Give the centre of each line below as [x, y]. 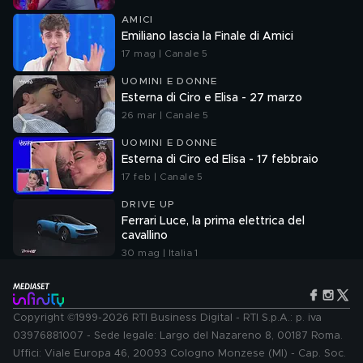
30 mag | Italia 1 [160, 253]
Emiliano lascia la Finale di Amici [207, 36]
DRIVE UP [148, 204]
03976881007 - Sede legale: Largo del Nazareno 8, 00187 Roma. [178, 336]
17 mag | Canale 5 [165, 53]
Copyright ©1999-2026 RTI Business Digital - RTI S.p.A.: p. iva [167, 318]
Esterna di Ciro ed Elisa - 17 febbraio [220, 160]
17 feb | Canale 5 [162, 177]
